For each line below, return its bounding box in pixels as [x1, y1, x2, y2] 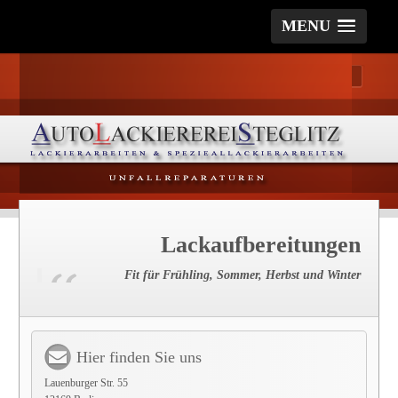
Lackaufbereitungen [160, 232, 361, 258]
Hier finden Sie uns [76, 348, 203, 366]
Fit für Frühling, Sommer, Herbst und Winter [123, 268, 361, 282]
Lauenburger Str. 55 [44, 377, 129, 389]
